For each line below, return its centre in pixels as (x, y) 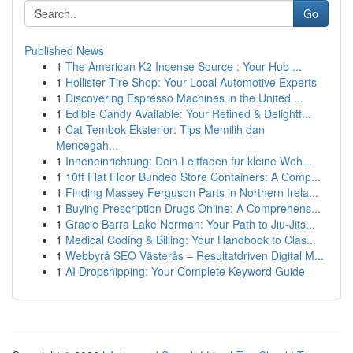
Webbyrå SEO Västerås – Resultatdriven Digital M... (195, 255)
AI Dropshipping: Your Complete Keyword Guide (185, 271)
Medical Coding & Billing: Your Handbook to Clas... (191, 240)
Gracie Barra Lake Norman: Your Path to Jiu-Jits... (190, 224)
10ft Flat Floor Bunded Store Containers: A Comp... (193, 176)
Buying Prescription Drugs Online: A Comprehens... (193, 208)
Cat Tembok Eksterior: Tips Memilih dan (165, 129)
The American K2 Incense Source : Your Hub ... (184, 66)
